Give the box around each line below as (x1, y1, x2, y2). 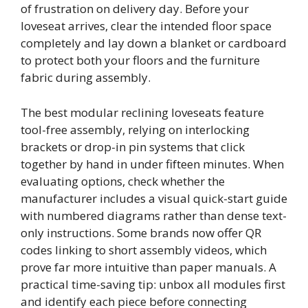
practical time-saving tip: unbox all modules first (21, 276, 285, 292)
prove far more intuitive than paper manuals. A (21, 258, 276, 275)
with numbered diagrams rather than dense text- (21, 207, 287, 223)
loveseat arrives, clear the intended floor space (21, 18, 272, 34)
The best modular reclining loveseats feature (21, 104, 264, 120)
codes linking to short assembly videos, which (21, 241, 267, 258)
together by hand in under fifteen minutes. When (21, 155, 284, 172)
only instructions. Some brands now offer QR (21, 224, 261, 241)
